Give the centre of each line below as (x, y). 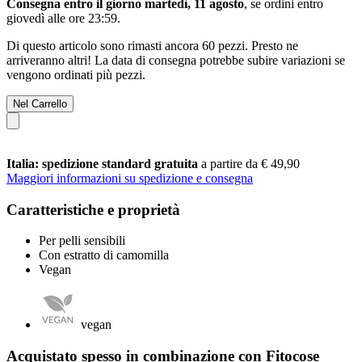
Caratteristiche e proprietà (93, 209)
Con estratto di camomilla (104, 255)
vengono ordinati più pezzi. (76, 74)
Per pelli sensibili (82, 241)
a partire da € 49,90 (250, 163)
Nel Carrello (40, 103)
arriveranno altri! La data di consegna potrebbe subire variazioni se (176, 60)
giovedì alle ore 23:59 (62, 18)
